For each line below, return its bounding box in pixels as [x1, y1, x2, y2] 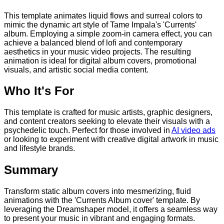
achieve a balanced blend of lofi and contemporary [4, 38, 182, 47]
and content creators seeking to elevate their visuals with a [4, 117, 210, 126]
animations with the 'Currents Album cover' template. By [4, 196, 200, 205]
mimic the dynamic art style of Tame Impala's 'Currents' [4, 20, 196, 29]
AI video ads [171, 126, 215, 135]
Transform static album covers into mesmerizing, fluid [4, 187, 191, 196]
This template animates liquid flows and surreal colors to [4, 11, 202, 20]
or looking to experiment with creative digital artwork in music [4, 135, 218, 144]
